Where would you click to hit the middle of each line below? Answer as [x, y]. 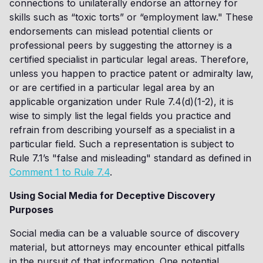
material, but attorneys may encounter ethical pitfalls [127, 247]
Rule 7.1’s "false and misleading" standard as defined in [130, 158]
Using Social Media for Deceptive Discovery [112, 195]
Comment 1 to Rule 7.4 [60, 172]
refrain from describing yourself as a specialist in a [122, 130]
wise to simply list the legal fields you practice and [120, 116]
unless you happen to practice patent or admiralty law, [131, 73]
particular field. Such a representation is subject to [122, 144]
